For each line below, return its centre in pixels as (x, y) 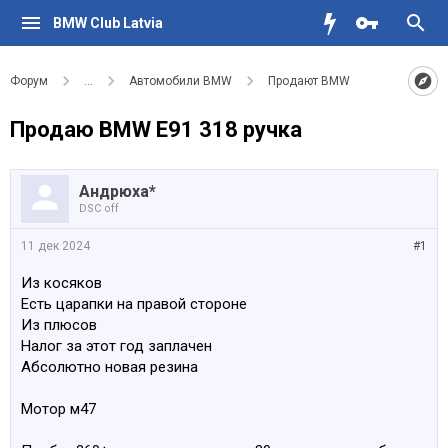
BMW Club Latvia (107, 23)
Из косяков (61, 283)
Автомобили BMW (180, 81)
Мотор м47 (58, 409)
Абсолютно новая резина (109, 367)
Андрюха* (117, 191)
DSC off (99, 208)
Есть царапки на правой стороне (134, 304)
